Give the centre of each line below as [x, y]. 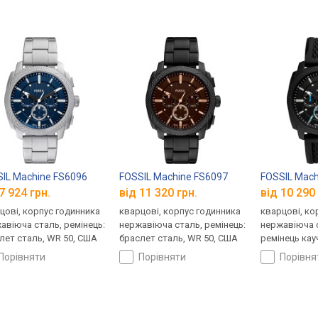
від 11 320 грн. [159, 193]
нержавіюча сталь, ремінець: [183, 225]
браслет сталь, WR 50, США [179, 238]
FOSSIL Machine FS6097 [174, 176]
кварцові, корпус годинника [180, 212]
